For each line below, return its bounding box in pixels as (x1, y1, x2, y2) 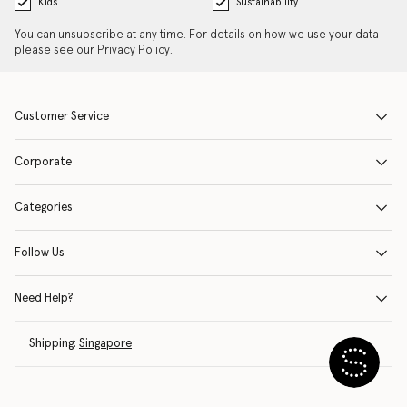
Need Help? (15, 293, 74, 304)
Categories (15, 202, 73, 213)
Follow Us (15, 247, 65, 259)
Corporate (15, 156, 72, 168)
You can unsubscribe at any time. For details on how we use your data (15, 29, 379, 41)
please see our (15, 45, 97, 56)
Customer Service (15, 111, 109, 123)
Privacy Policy (97, 45, 170, 56)
